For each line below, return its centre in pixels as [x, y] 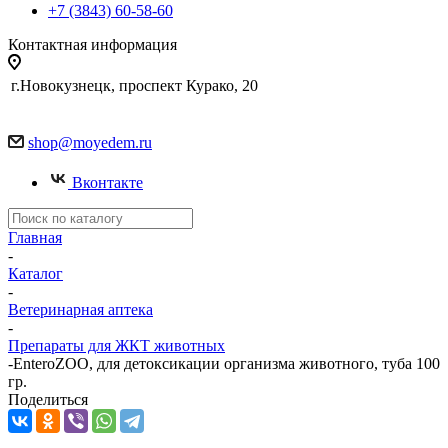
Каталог [35, 273]
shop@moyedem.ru [90, 142]
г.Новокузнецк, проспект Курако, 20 [134, 85]
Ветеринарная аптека [80, 309]
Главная [35, 237]
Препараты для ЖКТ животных [116, 345]
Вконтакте [107, 182]
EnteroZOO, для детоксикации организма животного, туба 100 [226, 363]
